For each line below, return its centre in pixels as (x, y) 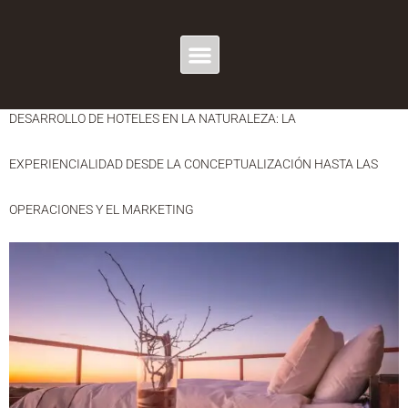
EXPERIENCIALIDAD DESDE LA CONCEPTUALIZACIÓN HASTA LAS (194, 164)
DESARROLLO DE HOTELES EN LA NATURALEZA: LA (153, 118)
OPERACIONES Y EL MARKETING (102, 209)
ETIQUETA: (112, 25)
